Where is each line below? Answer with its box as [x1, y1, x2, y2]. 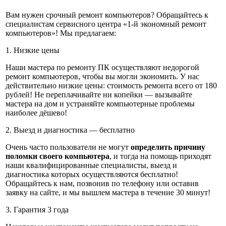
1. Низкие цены [6, 45, 60, 54]
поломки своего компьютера [6, 151, 109, 160]
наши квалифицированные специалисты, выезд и [6, 160, 177, 169]
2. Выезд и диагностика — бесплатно [6, 125, 135, 134]
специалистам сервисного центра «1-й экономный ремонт [6, 19, 206, 28]
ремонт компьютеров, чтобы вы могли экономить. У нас [6, 72, 199, 81]
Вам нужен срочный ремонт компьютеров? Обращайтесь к [6, 10, 208, 19]
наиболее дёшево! [6, 108, 67, 117]
